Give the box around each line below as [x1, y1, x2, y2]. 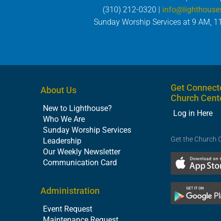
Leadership [43, 136, 81, 146]
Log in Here [173, 108, 213, 118]
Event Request [43, 204, 92, 214]
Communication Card [43, 157, 117, 167]
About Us [40, 84, 76, 95]
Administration [40, 185, 100, 196]
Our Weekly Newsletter [43, 147, 120, 156]
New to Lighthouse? [43, 103, 112, 113]
